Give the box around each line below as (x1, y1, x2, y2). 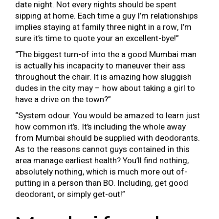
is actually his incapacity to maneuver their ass (15, 60, 186, 72)
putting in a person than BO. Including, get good (15, 177, 189, 189)
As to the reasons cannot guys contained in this (15, 143, 190, 155)
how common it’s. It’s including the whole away (15, 121, 186, 133)
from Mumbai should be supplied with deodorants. (15, 132, 200, 144)
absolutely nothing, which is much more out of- (15, 166, 188, 178)
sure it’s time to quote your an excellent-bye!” (15, 32, 179, 44)
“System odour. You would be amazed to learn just (15, 109, 200, 122)
